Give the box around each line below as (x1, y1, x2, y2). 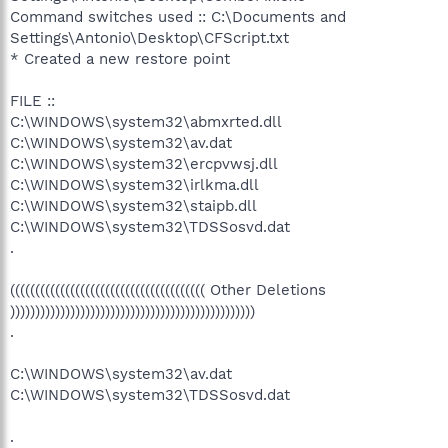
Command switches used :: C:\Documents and (10, 8, 346, 26)
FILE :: (10, 92, 55, 110)
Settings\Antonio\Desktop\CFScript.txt (10, 29, 289, 47)
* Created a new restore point (10, 50, 230, 68)
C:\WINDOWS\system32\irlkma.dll (10, 176, 259, 194)
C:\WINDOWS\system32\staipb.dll (10, 197, 257, 215)
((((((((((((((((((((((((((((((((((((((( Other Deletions (10, 281, 326, 299)
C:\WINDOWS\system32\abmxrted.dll (10, 113, 282, 131)
